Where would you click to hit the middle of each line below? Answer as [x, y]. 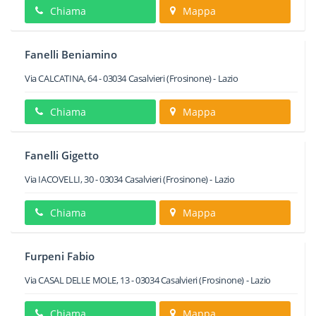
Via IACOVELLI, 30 [59, 179]
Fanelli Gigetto [62, 155]
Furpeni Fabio [60, 256]
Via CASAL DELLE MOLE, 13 [77, 280]
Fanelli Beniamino [71, 54]
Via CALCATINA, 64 [61, 78]
